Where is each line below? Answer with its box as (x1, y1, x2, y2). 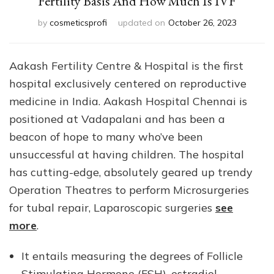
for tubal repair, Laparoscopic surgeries (9, 201, 215, 215)
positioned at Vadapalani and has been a (9, 112, 225, 126)
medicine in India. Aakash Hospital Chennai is (9, 94, 247, 108)
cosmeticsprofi (49, 17, 107, 28)
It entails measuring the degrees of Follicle (21, 249, 243, 263)
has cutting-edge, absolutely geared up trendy (9, 165, 253, 179)
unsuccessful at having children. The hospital (9, 147, 244, 161)
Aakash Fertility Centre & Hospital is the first (9, 59, 243, 73)
